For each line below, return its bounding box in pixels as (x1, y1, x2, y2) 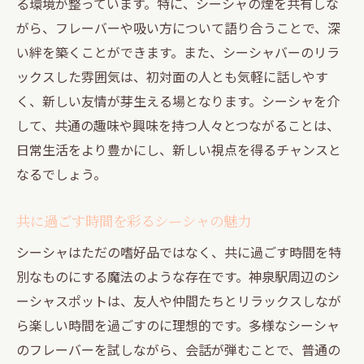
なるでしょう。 (16, 163, 106, 184)
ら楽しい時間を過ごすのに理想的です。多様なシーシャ (16, 314, 340, 335)
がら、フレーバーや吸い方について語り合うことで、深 (16, 17, 340, 37)
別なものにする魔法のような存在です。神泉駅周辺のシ (16, 266, 340, 286)
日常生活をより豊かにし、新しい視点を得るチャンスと (16, 139, 341, 159)
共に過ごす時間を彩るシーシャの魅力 (16, 210, 251, 230)
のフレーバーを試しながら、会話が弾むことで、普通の (16, 339, 340, 359)
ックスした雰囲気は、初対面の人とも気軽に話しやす (16, 66, 328, 86)
